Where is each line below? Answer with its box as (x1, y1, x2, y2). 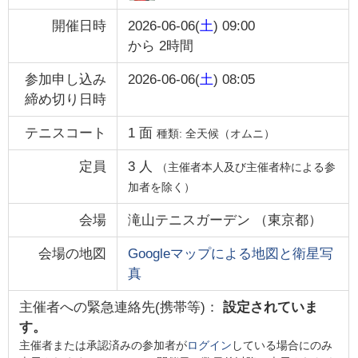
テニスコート (25, 125, 107, 141)
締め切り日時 (25, 91, 107, 107)
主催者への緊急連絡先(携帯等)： (18, 299, 223, 315)
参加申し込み (25, 71, 107, 87)
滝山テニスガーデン (127, 212, 250, 228)
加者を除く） (127, 180, 195, 193)
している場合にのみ (231, 338, 332, 352)
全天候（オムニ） (185, 126, 275, 140)
